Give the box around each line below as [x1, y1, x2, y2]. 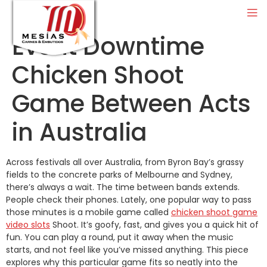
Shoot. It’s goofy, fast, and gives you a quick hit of [50, 218, 259, 231]
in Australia [12, 115, 147, 149]
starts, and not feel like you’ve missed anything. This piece [6, 243, 249, 256]
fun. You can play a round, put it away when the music [6, 231, 234, 243]
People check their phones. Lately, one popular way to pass [6, 193, 252, 206]
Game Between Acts [12, 86, 251, 120]
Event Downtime [12, 29, 204, 63]
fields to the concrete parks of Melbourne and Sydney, [6, 168, 232, 181]
